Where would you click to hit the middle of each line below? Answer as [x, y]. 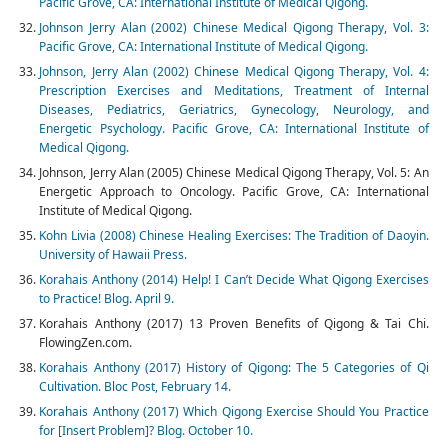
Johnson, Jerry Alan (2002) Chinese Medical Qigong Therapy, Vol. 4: [234, 72]
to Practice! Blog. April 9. [107, 299]
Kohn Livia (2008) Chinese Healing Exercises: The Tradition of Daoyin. [234, 236]
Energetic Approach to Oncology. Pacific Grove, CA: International [234, 192]
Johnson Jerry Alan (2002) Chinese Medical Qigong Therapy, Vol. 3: [234, 28]
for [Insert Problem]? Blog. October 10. [146, 431]
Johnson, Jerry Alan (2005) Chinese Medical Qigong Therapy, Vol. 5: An [234, 173]
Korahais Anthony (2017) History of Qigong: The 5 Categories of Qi [234, 368]
